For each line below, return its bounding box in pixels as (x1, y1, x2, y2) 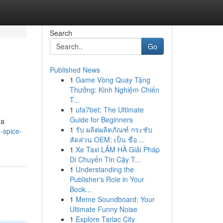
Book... (69, 184, 92, 194)
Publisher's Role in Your (69, 174, 144, 184)
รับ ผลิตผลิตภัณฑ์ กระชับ (75, 124, 152, 134)
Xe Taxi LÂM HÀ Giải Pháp (75, 144, 160, 154)
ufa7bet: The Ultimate (75, 105, 144, 114)
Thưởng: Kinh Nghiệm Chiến (69, 85, 159, 95)
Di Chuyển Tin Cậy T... (69, 154, 141, 164)
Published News (49, 65, 100, 75)
